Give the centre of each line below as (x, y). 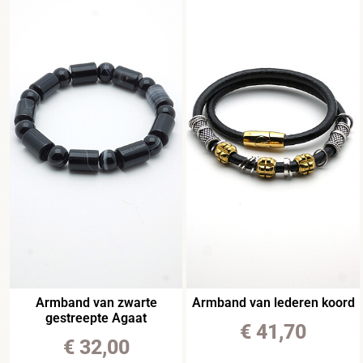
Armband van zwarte (96, 303)
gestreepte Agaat (96, 318)
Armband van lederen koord (273, 303)
